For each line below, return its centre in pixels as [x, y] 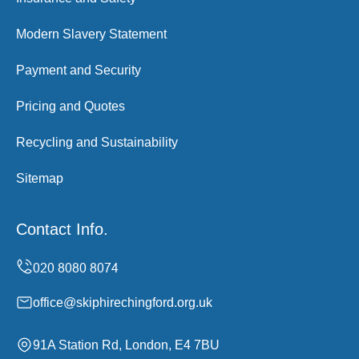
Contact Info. [62, 229]
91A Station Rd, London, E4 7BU [126, 345]
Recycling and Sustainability [97, 142]
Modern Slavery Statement [91, 34]
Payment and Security [79, 70]
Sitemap [40, 178]
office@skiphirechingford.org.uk [123, 303]
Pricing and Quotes [71, 106]
